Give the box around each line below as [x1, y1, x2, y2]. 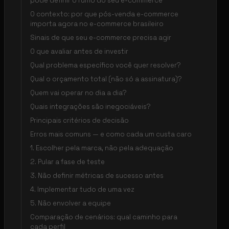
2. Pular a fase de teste [30, 157, 105, 166]
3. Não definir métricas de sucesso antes [30, 171, 164, 180]
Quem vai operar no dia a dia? [30, 88, 127, 97]
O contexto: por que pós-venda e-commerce [30, 9, 178, 18]
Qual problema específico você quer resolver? [30, 60, 181, 70]
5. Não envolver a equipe [30, 198, 111, 208]
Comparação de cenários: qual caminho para [30, 212, 177, 221]
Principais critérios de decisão [30, 116, 129, 125]
